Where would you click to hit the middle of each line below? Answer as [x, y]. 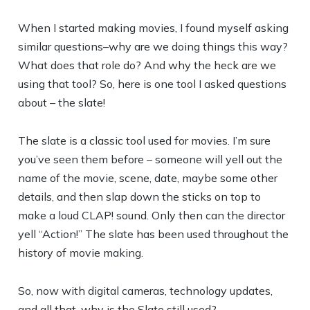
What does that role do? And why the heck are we [147, 65]
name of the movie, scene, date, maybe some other [148, 178]
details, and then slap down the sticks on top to [140, 197]
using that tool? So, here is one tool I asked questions [153, 84]
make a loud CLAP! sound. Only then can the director [152, 215]
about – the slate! [62, 102]
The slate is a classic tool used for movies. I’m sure [145, 140]
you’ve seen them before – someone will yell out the [151, 159]
